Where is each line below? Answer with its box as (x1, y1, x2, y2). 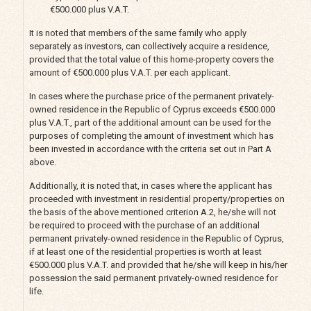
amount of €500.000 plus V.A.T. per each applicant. (28, 67, 230, 78)
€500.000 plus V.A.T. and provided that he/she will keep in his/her (28, 259, 287, 270)
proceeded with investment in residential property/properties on (28, 193, 285, 204)
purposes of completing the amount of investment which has (28, 130, 274, 141)
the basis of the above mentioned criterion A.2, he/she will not (28, 206, 276, 217)
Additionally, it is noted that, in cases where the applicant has (28, 180, 272, 191)
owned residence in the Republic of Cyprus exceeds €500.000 (28, 103, 275, 115)
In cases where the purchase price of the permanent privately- (28, 90, 274, 101)
